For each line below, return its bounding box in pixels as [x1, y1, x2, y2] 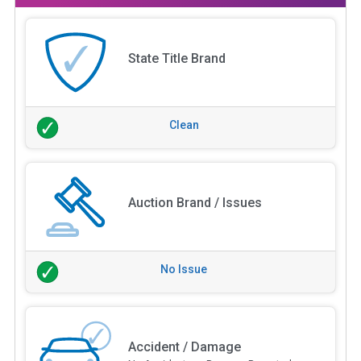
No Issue [160, 262, 207, 276]
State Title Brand [127, 50, 226, 66]
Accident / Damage [127, 338, 241, 355]
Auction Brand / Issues [127, 194, 262, 210]
